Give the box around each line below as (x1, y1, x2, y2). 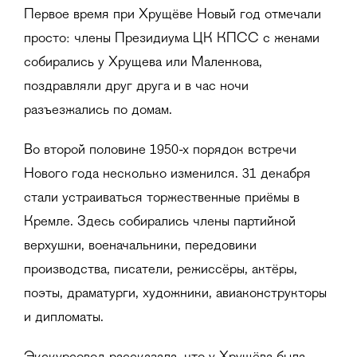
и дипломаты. (24, 311, 104, 326)
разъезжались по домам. (24, 104, 172, 119)
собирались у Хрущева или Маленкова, (24, 56, 262, 71)
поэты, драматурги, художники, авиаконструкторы (24, 287, 327, 302)
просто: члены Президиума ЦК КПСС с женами (24, 32, 320, 47)
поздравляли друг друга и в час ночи (24, 80, 249, 95)
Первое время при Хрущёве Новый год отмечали (24, 8, 321, 23)
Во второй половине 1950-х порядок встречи (24, 143, 296, 159)
